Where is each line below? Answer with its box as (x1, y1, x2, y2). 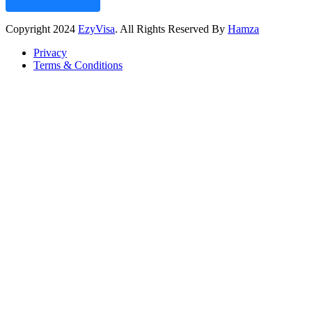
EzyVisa (78, 22, 115, 35)
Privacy (33, 46, 67, 58)
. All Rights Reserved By (115, 22, 228, 35)
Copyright (6, 22, 53, 35)
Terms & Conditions (33, 58, 123, 71)
